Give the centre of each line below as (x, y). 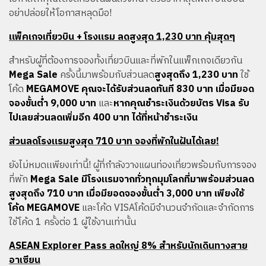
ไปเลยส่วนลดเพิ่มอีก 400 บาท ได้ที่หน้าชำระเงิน (103, 118)
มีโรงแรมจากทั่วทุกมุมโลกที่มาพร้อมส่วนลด (168, 180)
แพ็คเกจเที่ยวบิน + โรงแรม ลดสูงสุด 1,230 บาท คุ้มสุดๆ (122, 37)
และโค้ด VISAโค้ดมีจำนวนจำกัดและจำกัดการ (167, 208)
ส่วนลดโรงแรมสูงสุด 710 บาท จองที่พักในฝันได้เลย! (114, 142)
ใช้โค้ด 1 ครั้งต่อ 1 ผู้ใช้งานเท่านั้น (72, 222)
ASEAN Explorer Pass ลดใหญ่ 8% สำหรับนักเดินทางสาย (128, 246)
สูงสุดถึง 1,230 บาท (196, 75)
